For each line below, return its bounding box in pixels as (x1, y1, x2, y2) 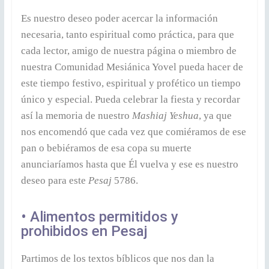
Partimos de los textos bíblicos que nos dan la (20, 252, 214, 264)
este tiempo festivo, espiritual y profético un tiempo (20, 77, 241, 89)
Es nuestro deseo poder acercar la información (20, 12, 218, 24)
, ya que (198, 109, 232, 121)
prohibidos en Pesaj (20, 222, 147, 240)
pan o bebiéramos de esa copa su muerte (20, 142, 192, 154)
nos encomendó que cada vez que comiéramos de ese (20, 125, 246, 138)
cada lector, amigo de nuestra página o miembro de (20, 44, 237, 56)
